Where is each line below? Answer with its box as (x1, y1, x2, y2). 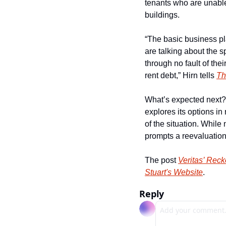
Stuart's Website (145, 168, 203, 177)
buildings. (145, 11, 180, 19)
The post (145, 156, 178, 164)
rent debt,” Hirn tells (145, 71, 216, 80)
